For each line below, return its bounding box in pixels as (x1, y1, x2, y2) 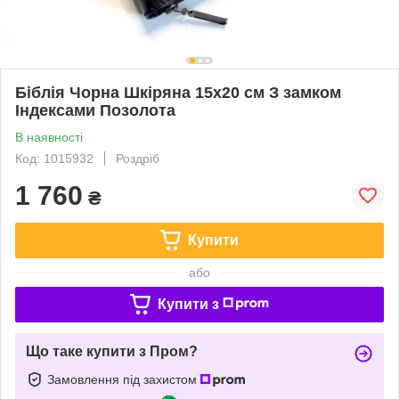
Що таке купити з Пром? (26, 343, 198, 359)
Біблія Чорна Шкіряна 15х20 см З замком (15, 83, 341, 102)
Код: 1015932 (15, 151, 94, 166)
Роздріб (116, 151, 159, 166)
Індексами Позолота (15, 101, 175, 119)
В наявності (15, 129, 83, 144)
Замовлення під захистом (47, 371, 200, 387)
